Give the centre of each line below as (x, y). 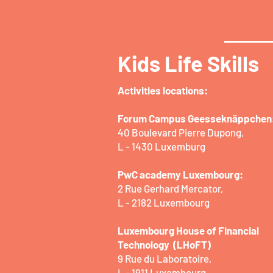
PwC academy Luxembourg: (180, 174)
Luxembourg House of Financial (188, 230)
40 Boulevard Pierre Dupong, (181, 132)
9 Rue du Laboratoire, (165, 258)
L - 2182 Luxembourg (164, 202)
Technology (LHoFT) (164, 244)
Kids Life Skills (188, 63)
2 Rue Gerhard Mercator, (171, 188)
